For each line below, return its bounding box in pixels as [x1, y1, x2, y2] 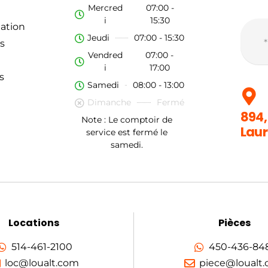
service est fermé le [86, 127, 167, 138]
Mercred [88, 2, 123, 14]
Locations [8, 215, 59, 230]
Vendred [88, 50, 123, 61]
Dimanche [87, 97, 132, 108]
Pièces [218, 215, 251, 230]
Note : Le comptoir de [81, 114, 172, 126]
